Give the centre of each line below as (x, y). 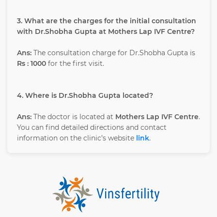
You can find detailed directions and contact (92, 128)
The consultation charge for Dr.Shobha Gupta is (113, 53)
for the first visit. (75, 64)
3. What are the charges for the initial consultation (107, 21)
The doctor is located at (73, 117)
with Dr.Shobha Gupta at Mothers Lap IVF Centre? (106, 32)
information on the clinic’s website (77, 138)
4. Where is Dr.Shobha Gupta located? (85, 96)
